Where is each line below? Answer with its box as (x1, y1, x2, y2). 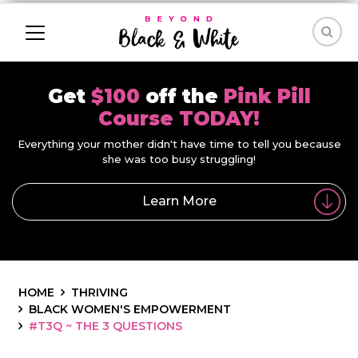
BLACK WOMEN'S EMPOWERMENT (29, 301, 231, 316)
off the (145, 85, 224, 108)
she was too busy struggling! (102, 153, 256, 165)
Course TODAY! (98, 107, 260, 130)
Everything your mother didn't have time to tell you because (17, 137, 341, 150)
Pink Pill (223, 85, 311, 108)
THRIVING (71, 284, 128, 300)
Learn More (141, 193, 217, 209)
